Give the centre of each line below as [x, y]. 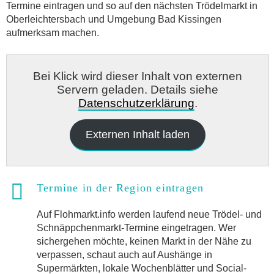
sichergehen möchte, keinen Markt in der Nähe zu [144, 242]
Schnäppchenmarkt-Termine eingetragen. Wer [136, 228]
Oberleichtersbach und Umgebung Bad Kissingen [114, 19]
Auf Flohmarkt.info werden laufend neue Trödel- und [149, 215]
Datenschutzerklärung [136, 103]
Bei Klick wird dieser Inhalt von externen [138, 76]
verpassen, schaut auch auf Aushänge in [124, 255]
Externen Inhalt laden [138, 134]
